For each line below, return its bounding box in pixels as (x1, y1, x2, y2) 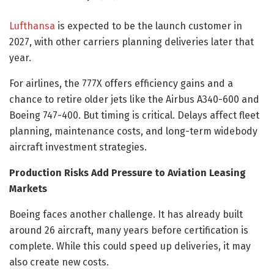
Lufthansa (9, 20, 55, 32)
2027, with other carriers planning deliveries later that (9, 35, 254, 48)
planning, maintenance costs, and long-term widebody (9, 125, 257, 137)
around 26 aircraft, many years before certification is (9, 224, 248, 236)
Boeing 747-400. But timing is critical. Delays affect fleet (9, 109, 259, 121)
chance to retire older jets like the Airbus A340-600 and (9, 93, 259, 105)
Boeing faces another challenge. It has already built (9, 208, 243, 220)
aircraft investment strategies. (9, 141, 147, 153)
